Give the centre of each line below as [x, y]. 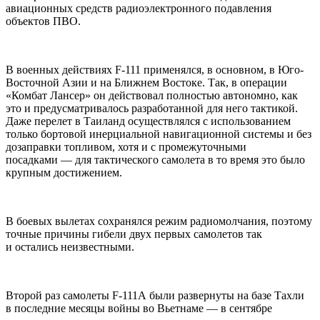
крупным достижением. [64, 173]
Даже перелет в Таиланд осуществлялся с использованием [148, 121]
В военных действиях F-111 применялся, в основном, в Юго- [155, 70]
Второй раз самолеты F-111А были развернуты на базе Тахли [155, 296]
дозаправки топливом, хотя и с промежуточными [126, 147]
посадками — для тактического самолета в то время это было [155, 160]
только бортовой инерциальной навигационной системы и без [159, 134]
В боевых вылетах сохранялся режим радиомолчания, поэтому [159, 221]
